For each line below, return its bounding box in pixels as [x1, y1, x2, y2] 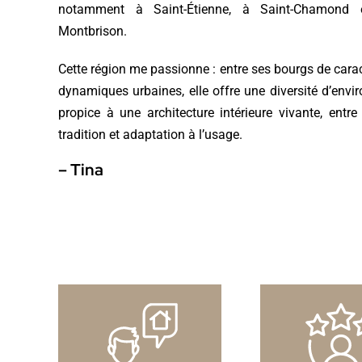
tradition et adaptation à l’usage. [57, 126, 242, 142]
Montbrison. [57, 23, 127, 39]
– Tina [57, 158, 103, 180]
